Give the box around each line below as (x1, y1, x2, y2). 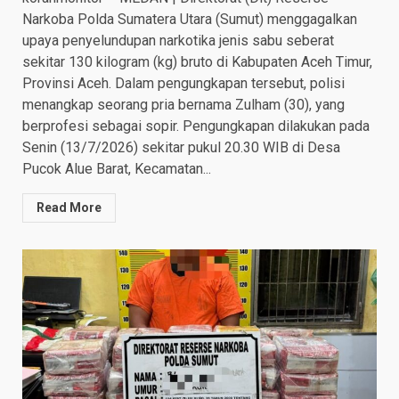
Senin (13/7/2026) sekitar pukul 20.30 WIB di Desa (22, 139, 340, 157)
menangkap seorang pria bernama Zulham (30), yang (22, 96, 345, 114)
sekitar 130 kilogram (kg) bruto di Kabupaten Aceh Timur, (22, 53, 372, 71)
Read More (37, 200, 102, 216)
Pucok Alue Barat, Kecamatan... (22, 160, 211, 178)
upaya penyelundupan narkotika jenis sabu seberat (22, 32, 334, 50)
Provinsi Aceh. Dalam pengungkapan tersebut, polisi (22, 75, 345, 93)
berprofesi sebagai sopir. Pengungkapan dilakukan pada (22, 118, 370, 135)
